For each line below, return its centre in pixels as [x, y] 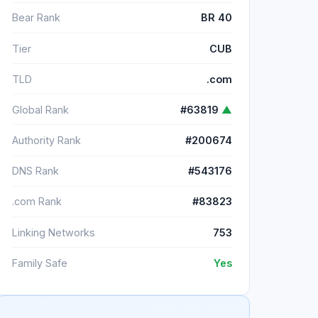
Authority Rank [46, 141]
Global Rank [40, 109]
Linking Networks [54, 232]
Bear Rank [36, 18]
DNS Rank [35, 171]
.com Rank [37, 202]
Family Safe [40, 263]
